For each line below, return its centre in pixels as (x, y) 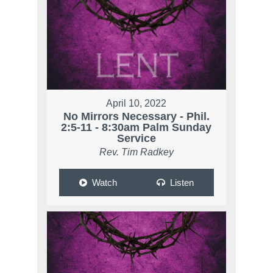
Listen (182, 182)
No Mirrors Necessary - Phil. (136, 116)
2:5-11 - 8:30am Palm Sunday (136, 127)
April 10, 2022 (136, 103)
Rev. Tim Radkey (136, 152)
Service (136, 138)
